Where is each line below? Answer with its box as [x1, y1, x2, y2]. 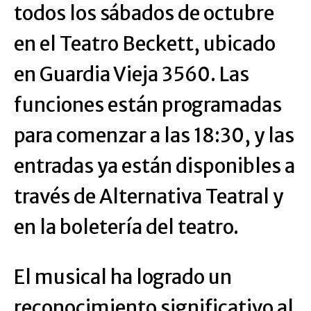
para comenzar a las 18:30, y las [14, 123, 294, 149]
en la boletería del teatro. [14, 215, 239, 240]
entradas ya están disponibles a [14, 153, 295, 179]
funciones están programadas [14, 92, 282, 118]
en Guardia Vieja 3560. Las [14, 62, 249, 87]
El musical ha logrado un [14, 264, 232, 290]
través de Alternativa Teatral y [14, 184, 283, 210]
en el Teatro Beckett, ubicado [14, 31, 276, 57]
